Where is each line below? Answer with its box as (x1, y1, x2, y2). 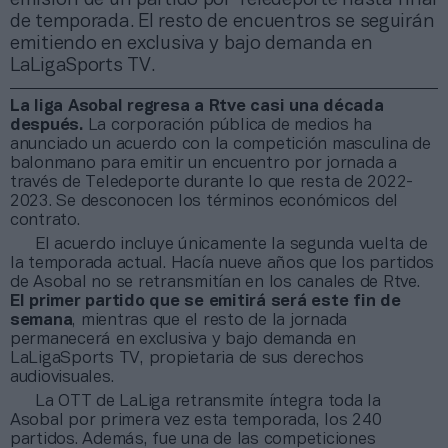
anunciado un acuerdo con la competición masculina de (10, 136, 431, 152)
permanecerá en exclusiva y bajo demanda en (10, 331, 356, 347)
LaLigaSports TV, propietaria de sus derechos (10, 350, 364, 366)
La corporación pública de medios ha (82, 117, 372, 133)
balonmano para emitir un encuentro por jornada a (10, 155, 397, 171)
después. (10, 117, 83, 133)
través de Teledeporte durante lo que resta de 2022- (10, 174, 413, 190)
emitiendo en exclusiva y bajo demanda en (10, 34, 373, 53)
